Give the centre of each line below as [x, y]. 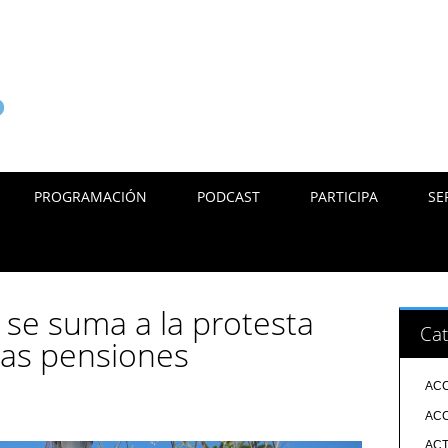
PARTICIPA [344, 196]
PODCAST [229, 196]
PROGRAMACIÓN [91, 196]
